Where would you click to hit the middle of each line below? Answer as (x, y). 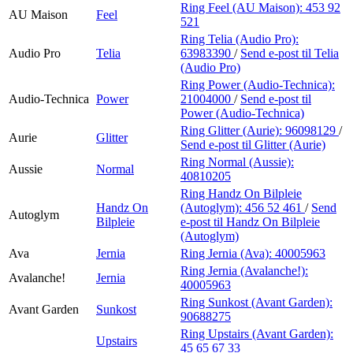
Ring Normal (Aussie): (237, 162)
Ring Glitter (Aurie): (233, 130)
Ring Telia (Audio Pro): (240, 39)
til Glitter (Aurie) (284, 144)
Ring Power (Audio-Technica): (258, 84)
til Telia (320, 53)
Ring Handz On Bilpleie (241, 193)
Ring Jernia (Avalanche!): (244, 270)
